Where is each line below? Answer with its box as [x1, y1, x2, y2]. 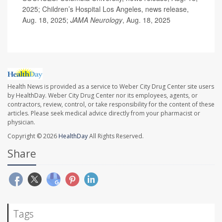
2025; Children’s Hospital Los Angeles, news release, [22, 3, 189, 14]
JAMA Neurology [70, 14, 122, 25]
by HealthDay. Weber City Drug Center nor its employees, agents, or [7, 91, 198, 100]
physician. [7, 118, 35, 127]
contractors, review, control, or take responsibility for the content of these [7, 100, 215, 109]
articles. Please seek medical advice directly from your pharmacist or [7, 109, 200, 118]
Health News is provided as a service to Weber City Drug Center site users [7, 82, 214, 91]
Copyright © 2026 [7, 132, 58, 141]
